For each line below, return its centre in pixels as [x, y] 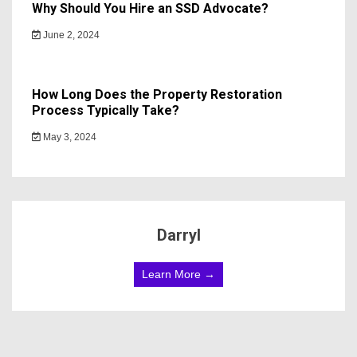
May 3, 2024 [69, 137]
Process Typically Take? [106, 110]
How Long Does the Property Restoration [157, 94]
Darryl [178, 235]
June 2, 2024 [70, 35]
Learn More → [178, 274]
